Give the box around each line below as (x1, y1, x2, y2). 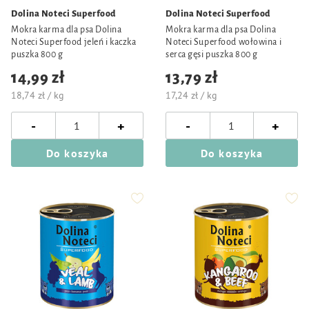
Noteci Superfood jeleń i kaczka (11, 37, 137, 47)
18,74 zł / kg (11, 89, 64, 101)
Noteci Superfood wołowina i (166, 37, 282, 47)
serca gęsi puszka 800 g (166, 50, 258, 59)
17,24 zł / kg (166, 89, 217, 101)
